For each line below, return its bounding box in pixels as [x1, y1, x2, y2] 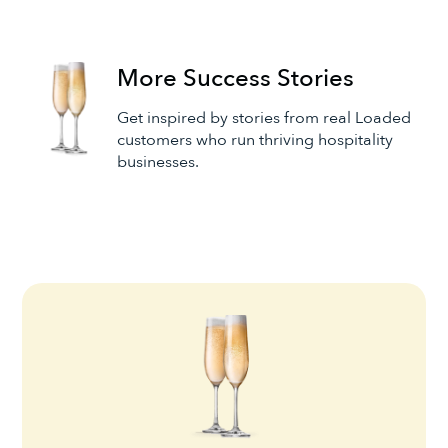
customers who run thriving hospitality [116, 128, 393, 151]
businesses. [116, 150, 199, 173]
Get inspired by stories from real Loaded [116, 106, 411, 129]
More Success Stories [116, 62, 354, 96]
